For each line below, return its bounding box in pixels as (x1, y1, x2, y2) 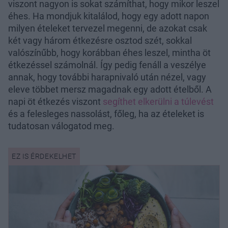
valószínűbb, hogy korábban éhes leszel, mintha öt (8, 47, 211, 58)
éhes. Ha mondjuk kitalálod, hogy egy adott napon (8, 10, 209, 21)
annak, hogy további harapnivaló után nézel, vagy (8, 71, 206, 82)
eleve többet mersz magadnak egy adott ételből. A (8, 83, 212, 95)
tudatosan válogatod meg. (8, 120, 115, 131)
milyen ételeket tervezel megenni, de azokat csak (8, 22, 207, 34)
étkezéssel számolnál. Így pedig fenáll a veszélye (8, 59, 206, 70)
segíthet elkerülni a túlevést (103, 96, 214, 107)
